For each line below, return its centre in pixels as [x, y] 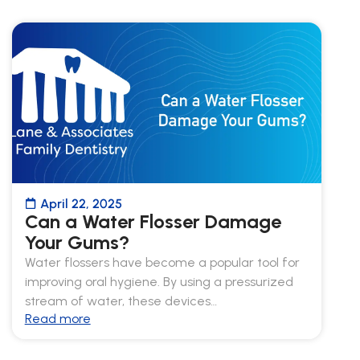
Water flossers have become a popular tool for [162, 262]
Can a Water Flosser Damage [153, 221]
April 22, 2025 [81, 203]
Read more [57, 318]
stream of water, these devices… [121, 301]
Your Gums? [77, 242]
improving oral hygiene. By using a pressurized [159, 281]
